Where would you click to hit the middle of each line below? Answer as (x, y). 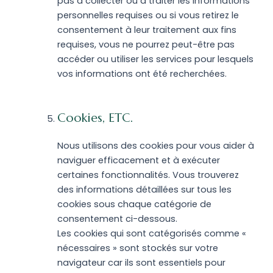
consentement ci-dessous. (117, 219)
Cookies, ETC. (95, 118)
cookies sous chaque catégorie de (134, 204)
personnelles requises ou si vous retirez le (148, 16)
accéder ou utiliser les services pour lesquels (155, 59)
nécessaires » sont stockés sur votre (137, 248)
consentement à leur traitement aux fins (147, 30)
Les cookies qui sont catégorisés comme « (151, 234)
